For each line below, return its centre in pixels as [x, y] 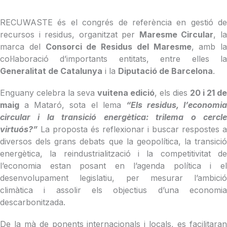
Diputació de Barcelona [165, 71]
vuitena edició [126, 92]
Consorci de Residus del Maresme [118, 46]
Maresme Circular [176, 34]
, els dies [172, 92]
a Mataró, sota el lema [73, 105]
